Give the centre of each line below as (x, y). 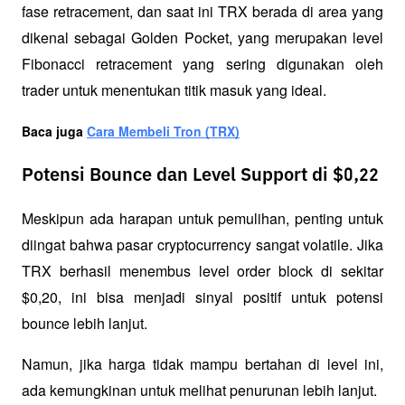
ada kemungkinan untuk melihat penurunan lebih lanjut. (199, 391)
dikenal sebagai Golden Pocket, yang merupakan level (202, 38)
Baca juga (54, 132)
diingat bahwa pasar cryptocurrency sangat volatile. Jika (202, 245)
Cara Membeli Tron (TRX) (163, 132)
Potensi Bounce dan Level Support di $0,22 (200, 176)
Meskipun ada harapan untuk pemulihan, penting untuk (202, 219)
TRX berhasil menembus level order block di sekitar (202, 271)
